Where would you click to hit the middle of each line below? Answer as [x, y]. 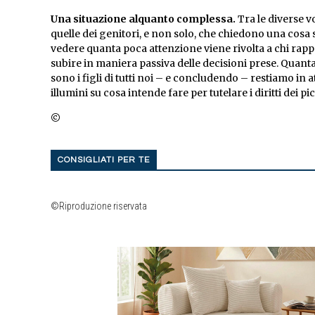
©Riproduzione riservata [99, 206]
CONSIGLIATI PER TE [104, 160]
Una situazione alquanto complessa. [143, 19]
